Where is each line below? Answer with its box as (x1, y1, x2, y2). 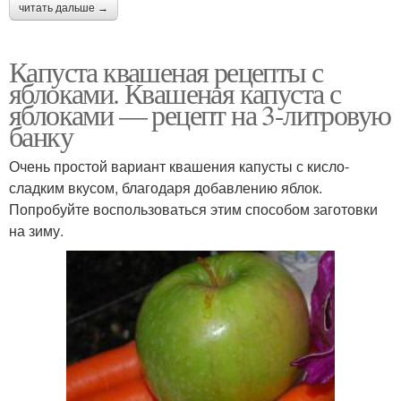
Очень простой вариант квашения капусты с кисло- (9, 155, 349, 176)
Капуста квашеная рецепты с (9, 51, 323, 90)
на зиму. (9, 219, 64, 241)
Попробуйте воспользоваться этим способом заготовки (9, 198, 378, 219)
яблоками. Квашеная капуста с (9, 73, 341, 112)
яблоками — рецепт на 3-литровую (9, 94, 391, 133)
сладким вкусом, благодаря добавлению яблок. (9, 176, 322, 198)
